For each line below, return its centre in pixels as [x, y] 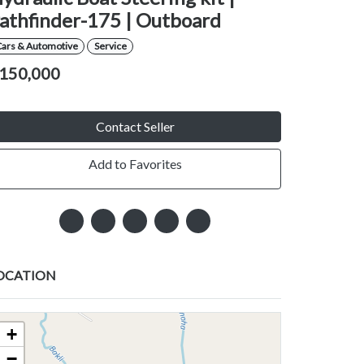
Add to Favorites [135, 164]
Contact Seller [135, 127]
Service [110, 46]
